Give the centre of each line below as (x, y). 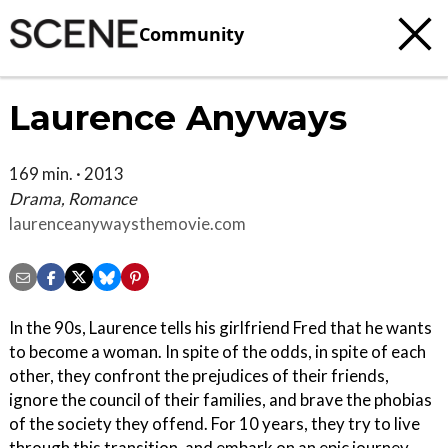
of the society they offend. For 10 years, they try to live (214, 424)
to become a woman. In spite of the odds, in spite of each (217, 352)
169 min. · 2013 (66, 173)
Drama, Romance (73, 198)
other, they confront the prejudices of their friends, (199, 376)
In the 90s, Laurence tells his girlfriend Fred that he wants (220, 328)
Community (191, 33)
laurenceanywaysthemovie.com (127, 223)
